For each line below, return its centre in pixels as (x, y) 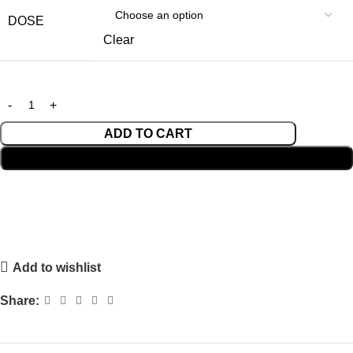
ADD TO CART (149, 134)
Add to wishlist (57, 267)
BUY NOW (176, 158)
